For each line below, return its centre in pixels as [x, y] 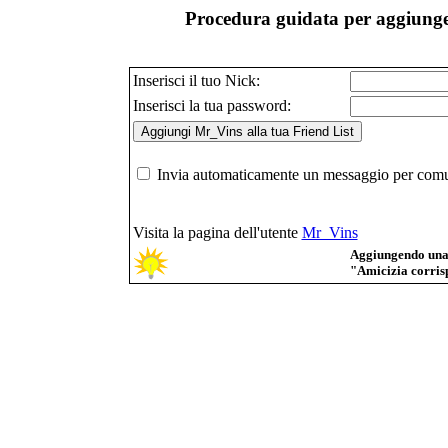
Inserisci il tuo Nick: [196, 80]
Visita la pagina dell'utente [217, 232]
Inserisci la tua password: [211, 105]
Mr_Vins [329, 232]
